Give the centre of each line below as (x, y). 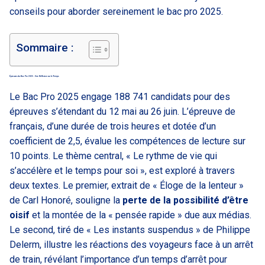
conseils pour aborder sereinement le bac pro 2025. (116, 11)
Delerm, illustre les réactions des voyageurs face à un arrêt (131, 244)
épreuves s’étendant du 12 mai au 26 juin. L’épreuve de (122, 111)
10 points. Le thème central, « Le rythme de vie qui (113, 156)
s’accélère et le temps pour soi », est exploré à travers (122, 170)
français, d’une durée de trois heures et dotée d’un (113, 126)
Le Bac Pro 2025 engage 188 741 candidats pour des (120, 96)
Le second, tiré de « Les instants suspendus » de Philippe (130, 230)
